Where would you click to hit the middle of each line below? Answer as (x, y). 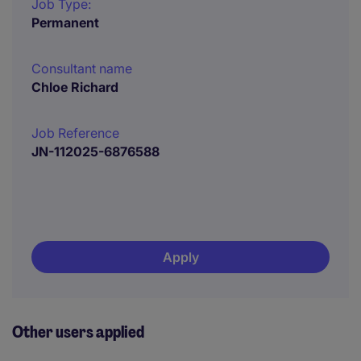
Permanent (65, 23)
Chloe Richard (75, 87)
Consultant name (82, 68)
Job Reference (75, 133)
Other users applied (78, 332)
